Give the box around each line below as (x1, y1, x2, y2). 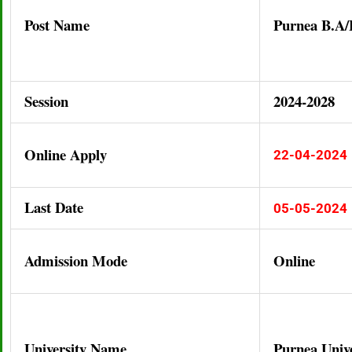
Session (24, 90, 68, 112)
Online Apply (24, 143, 107, 165)
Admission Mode (24, 249, 127, 271)
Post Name (24, 13, 90, 35)
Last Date (24, 196, 83, 218)
